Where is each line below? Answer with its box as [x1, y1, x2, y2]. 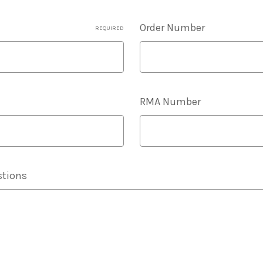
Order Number [139, 21, 205, 34]
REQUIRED [95, 25, 124, 32]
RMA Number [139, 95, 201, 108]
